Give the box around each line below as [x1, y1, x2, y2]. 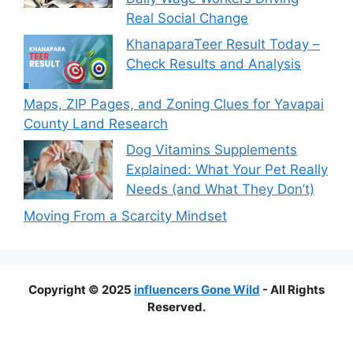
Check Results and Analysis [126, 56, 301, 72]
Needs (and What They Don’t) [126, 181, 314, 198]
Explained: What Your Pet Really [126, 162, 328, 178]
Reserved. [147, 299, 206, 314]
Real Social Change [126, 9, 248, 26]
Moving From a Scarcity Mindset [24, 207, 227, 224]
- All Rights [260, 281, 325, 297]
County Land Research [24, 115, 168, 132]
